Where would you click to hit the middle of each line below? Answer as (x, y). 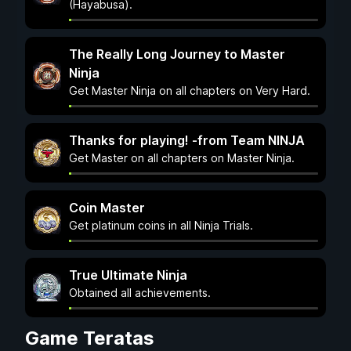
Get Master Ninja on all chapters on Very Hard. (190, 90)
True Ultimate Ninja (128, 275)
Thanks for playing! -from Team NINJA (187, 140)
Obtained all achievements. (140, 293)
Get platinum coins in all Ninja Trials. (161, 225)
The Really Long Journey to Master (177, 54)
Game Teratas (90, 338)
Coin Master (107, 208)
